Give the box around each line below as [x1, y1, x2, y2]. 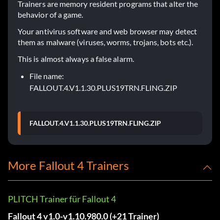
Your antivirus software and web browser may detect [18, 27, 197, 36]
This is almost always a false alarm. [18, 54, 134, 64]
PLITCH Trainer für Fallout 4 [8, 193, 116, 205]
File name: [29, 71, 64, 81]
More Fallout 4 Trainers [8, 158, 129, 173]
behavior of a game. [18, 10, 83, 20]
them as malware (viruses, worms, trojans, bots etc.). [18, 37, 193, 47]
